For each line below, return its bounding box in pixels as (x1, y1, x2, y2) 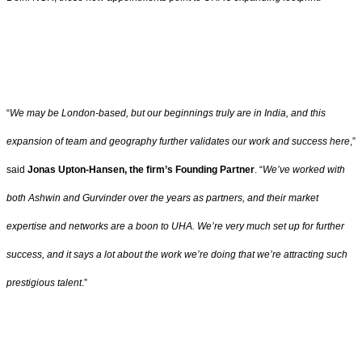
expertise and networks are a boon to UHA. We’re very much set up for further (6, 221, 344, 233)
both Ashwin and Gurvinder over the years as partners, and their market (6, 192, 318, 204)
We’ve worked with (263, 164, 345, 176)
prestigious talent (6, 277, 82, 289)
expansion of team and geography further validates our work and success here (6, 136, 350, 148)
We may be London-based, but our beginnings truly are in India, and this (10, 107, 326, 120)
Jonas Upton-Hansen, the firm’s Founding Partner (27, 164, 255, 176)
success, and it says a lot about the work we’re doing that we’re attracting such (6, 249, 347, 261)
